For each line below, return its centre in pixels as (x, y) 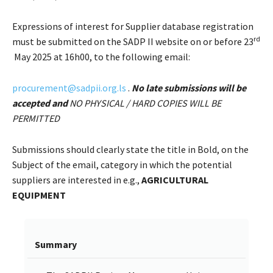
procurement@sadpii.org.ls (69, 87)
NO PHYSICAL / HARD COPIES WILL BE (145, 103)
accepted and (41, 103)
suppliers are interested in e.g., (77, 179)
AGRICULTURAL (175, 179)
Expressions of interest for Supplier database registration (133, 26)
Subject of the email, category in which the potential (122, 164)
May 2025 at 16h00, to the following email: (101, 56)
